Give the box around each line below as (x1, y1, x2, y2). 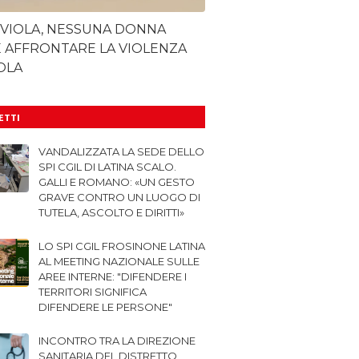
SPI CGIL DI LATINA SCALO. (38, 160, 176, 173)
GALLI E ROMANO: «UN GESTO (38, 175, 195, 188)
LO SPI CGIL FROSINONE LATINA (38, 240, 205, 252)
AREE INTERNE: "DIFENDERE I (38, 270, 187, 283)
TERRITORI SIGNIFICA (38, 285, 147, 298)
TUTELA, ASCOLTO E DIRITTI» (38, 206, 184, 219)
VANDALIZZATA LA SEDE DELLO (38, 145, 204, 158)
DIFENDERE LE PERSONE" (38, 301, 172, 313)
